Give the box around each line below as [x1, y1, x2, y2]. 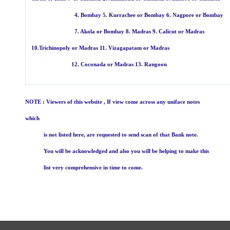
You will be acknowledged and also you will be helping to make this [25, 148, 209, 155]
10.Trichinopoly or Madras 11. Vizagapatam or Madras [30, 45, 169, 51]
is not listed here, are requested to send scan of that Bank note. [25, 132, 198, 138]
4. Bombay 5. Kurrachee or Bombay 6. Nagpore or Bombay [30, 12, 223, 18]
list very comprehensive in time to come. [25, 165, 144, 171]
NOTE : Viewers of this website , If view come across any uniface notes [25, 99, 200, 105]
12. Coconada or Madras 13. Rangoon [30, 62, 167, 68]
